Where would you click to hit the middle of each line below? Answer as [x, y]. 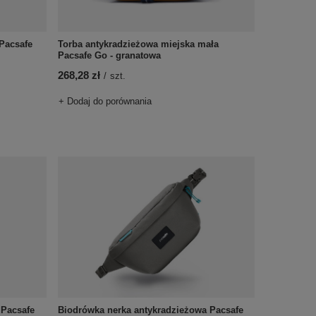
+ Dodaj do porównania [105, 101]
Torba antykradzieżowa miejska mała [138, 44]
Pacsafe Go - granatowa [109, 55]
